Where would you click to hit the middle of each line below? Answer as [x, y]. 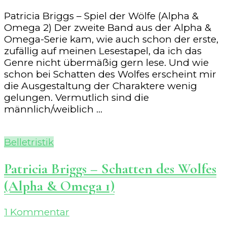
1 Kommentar [37, 212]
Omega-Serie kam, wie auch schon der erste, [111, 40]
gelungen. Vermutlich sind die [77, 98]
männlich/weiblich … [53, 109]
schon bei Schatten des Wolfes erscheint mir [110, 74]
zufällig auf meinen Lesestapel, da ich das [103, 51]
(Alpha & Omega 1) [59, 186]
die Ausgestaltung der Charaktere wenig [101, 86]
